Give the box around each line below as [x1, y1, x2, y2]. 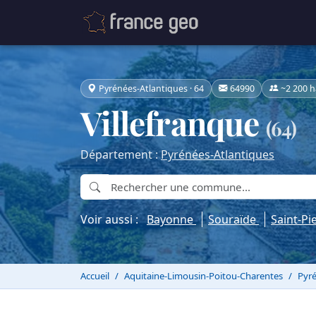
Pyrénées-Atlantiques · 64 [99, 82, 205, 95]
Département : [80, 147, 161, 163]
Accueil [80, 269, 109, 283]
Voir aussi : [80, 212, 147, 228]
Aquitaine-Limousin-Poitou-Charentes [124, 269, 283, 283]
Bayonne [147, 212, 196, 228]
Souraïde [208, 212, 259, 228]
